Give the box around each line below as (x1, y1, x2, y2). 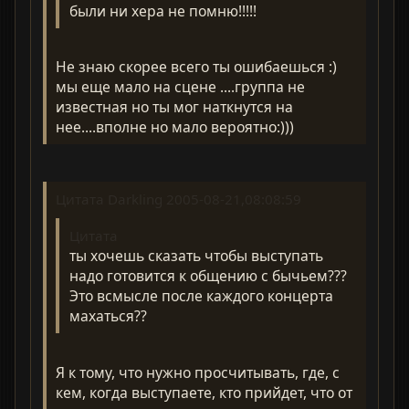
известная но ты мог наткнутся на (56, 97, 294, 118)
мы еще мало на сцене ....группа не (56, 77, 306, 98)
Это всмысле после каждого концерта (68, 285, 333, 306)
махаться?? (68, 305, 147, 326)
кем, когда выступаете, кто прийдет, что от (56, 382, 353, 403)
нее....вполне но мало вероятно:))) (56, 117, 295, 138)
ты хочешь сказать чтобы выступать (68, 245, 323, 266)
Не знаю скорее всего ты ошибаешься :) (56, 57, 338, 78)
